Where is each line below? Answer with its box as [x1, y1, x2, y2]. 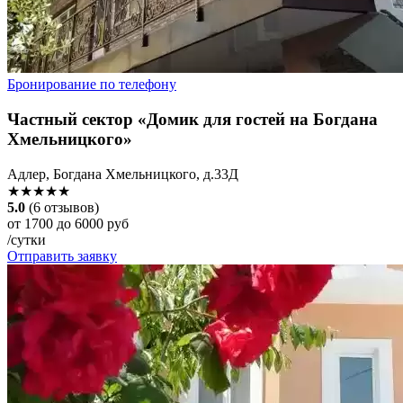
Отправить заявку [7, 247, 117, 264]
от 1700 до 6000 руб [7, 215, 129, 231]
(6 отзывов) [29, 199, 99, 215]
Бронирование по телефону [7, 76, 176, 93]
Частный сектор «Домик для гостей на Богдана [7, 110, 378, 130]
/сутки [7, 231, 46, 247]
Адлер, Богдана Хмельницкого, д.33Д [7, 166, 238, 182]
